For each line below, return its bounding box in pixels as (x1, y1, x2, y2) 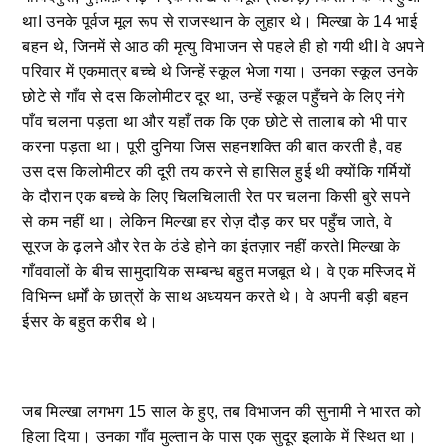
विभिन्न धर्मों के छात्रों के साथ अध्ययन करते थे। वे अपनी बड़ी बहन (22, 287, 409, 305)
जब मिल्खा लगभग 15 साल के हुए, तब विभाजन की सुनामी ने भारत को (22, 402, 421, 420)
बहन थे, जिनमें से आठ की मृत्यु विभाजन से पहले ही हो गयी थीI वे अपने (22, 37, 424, 55)
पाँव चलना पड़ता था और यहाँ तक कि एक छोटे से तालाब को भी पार (22, 112, 408, 130)
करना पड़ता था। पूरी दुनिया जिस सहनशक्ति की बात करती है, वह (22, 137, 403, 155)
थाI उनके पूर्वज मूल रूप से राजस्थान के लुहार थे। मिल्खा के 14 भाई (22, 12, 417, 30)
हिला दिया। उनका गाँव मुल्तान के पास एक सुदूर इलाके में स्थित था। (22, 427, 418, 445)
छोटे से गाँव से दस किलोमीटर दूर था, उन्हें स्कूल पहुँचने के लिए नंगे (22, 87, 404, 105)
